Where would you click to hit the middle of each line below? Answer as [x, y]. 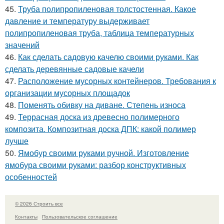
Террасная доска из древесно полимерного [99, 116]
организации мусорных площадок [67, 92]
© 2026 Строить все [39, 203]
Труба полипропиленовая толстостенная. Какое [107, 8]
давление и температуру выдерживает [77, 20]
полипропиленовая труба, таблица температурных [99, 32]
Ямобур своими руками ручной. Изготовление [103, 152]
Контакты [26, 217]
